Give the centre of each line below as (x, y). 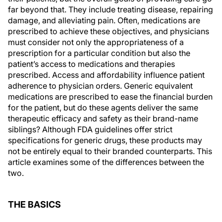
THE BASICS (34, 204)
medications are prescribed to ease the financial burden (110, 97)
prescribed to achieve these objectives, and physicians (109, 31)
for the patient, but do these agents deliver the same (103, 108)
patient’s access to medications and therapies (91, 64)
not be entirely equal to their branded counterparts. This (110, 151)
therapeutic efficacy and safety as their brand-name (103, 118)
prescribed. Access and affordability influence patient (106, 75)
